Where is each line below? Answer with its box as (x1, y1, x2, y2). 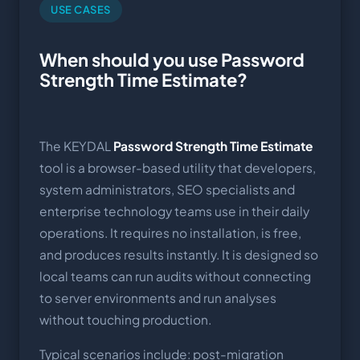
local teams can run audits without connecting (39, 268, 311, 284)
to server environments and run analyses (39, 289, 276, 305)
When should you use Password (39, 48, 305, 72)
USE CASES (51, 2, 111, 16)
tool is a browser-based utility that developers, (39, 159, 316, 175)
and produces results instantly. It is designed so (39, 246, 318, 262)
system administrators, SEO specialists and (39, 181, 295, 197)
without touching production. (39, 311, 211, 327)
